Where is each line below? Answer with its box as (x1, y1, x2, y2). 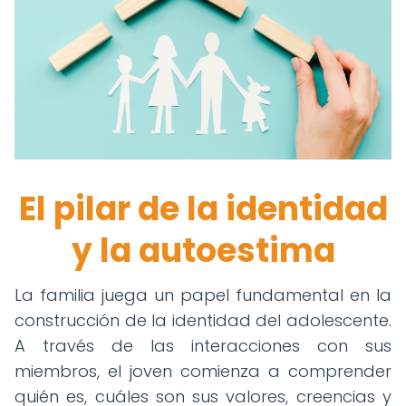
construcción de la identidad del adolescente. (14, 308, 391, 332)
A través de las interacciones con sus (14, 333, 391, 357)
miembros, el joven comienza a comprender (14, 359, 391, 382)
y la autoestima (71, 227, 335, 274)
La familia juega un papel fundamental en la (14, 283, 391, 306)
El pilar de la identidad (18, 185, 388, 232)
